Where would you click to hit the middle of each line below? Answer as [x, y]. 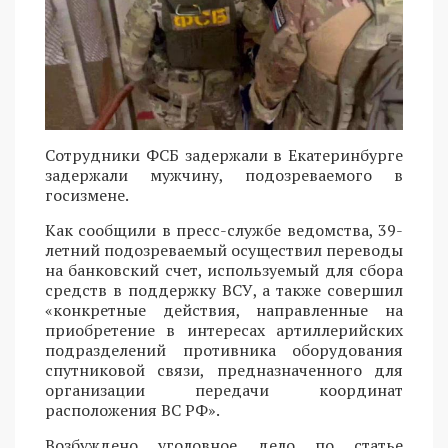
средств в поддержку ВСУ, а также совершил [224, 290]
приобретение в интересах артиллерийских [224, 330]
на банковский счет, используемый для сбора [224, 270]
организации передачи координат [224, 390]
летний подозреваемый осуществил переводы [224, 250]
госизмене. [87, 195]
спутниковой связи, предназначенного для [224, 370]
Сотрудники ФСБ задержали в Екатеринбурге [224, 155]
